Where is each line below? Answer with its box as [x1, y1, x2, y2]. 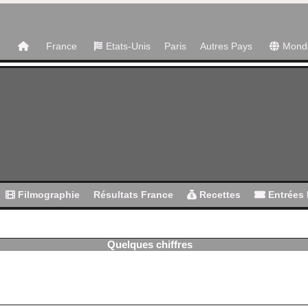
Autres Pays [200, 41, 252, 52]
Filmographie [15, 189, 80, 200]
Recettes [197, 189, 241, 200]
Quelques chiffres [107, 239, 192, 250]
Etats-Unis [106, 41, 151, 52]
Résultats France [93, 189, 174, 200]
